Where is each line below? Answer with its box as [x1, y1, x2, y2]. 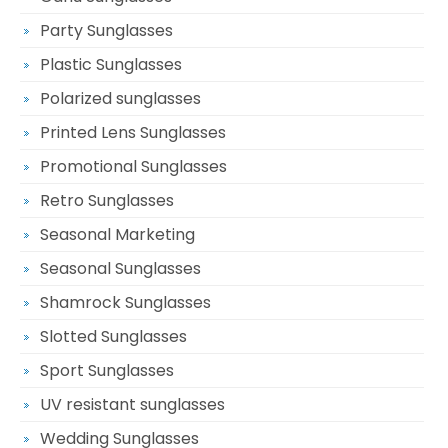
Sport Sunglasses [40, 359, 174, 383]
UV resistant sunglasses [40, 393, 225, 417]
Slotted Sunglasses [40, 325, 187, 349]
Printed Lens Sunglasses [40, 121, 226, 145]
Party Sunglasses [40, 19, 173, 43]
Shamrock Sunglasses [40, 291, 211, 315]
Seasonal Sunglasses [40, 257, 201, 281]
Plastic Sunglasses [40, 53, 182, 77]
